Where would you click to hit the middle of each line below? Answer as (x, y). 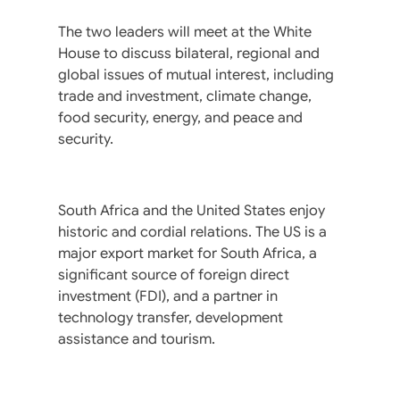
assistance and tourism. (137, 339)
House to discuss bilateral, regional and (189, 53)
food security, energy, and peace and (180, 117)
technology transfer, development (171, 317)
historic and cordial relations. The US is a (192, 232)
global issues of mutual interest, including (196, 75)
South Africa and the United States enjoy (192, 210)
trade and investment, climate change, (185, 96)
